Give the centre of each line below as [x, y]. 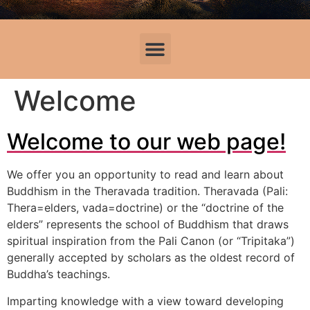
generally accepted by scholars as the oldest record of [151, 258]
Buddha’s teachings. [58, 274]
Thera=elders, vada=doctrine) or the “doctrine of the [145, 208]
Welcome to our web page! [146, 142]
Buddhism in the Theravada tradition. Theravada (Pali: [147, 191]
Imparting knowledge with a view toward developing [145, 301]
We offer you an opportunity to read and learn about [145, 175]
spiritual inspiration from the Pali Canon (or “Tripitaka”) [151, 241]
